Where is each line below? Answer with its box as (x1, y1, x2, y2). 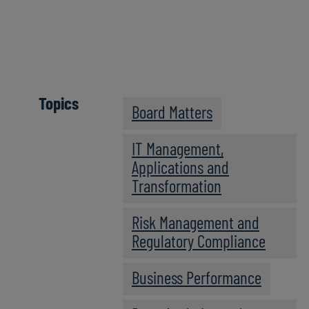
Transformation (132, 175, 221, 197)
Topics (39, 92, 79, 114)
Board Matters (132, 101, 212, 123)
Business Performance (132, 267, 261, 288)
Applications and (132, 157, 229, 178)
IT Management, (132, 138, 223, 159)
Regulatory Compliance (132, 230, 266, 252)
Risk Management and (132, 212, 259, 233)
